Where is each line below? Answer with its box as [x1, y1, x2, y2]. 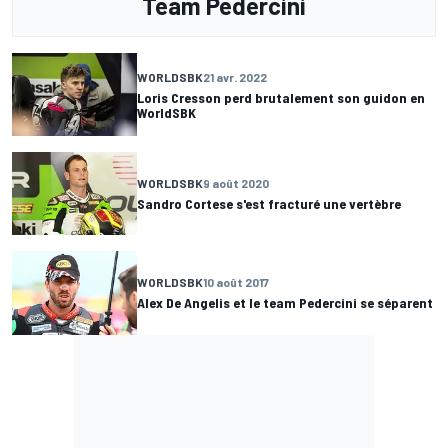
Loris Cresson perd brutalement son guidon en [137, 88, 425, 106]
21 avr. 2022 [203, 69, 267, 84]
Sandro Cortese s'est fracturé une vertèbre [137, 195, 401, 213]
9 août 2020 [203, 176, 269, 191]
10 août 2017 [203, 275, 269, 290]
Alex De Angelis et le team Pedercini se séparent [137, 294, 433, 312]
